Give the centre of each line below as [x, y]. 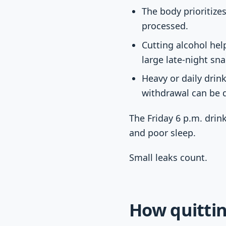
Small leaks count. [168, 158]
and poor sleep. [162, 133]
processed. [165, 26]
